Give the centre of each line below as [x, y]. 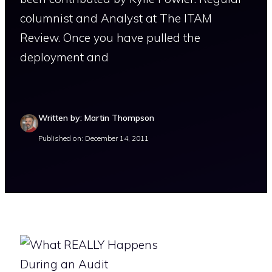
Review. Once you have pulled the [110, 37]
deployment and [64, 57]
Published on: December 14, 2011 [93, 138]
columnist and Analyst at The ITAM [116, 18]
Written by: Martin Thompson [96, 117]
